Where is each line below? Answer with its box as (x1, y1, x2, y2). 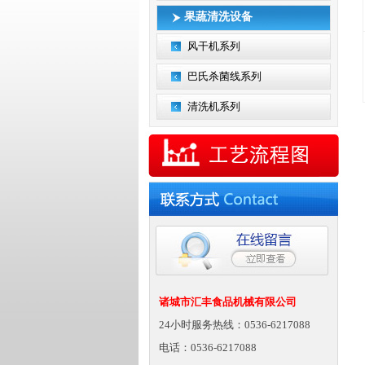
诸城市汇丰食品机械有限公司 (159, 296, 297, 308)
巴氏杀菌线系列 (187, 70, 262, 82)
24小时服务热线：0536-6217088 (159, 319, 310, 331)
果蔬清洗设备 (184, 11, 253, 23)
